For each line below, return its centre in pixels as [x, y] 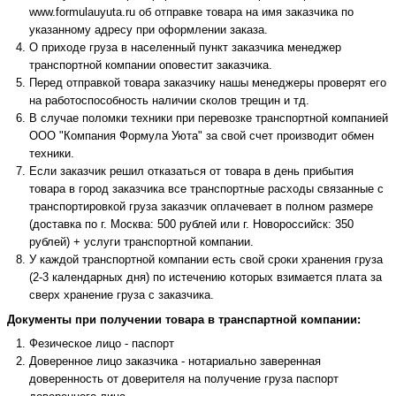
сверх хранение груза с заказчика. [122, 295]
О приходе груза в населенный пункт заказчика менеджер [185, 48]
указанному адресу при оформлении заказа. [148, 30]
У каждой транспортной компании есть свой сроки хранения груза [206, 260]
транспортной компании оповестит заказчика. [151, 65]
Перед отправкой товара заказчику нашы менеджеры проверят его [208, 83]
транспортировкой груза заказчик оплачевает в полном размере [201, 207]
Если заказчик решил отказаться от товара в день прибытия [191, 171]
